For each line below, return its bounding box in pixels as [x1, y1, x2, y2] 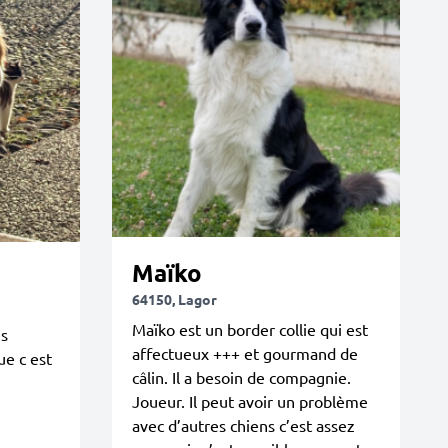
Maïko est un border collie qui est [132, 319, 368, 339]
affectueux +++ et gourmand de [132, 343, 358, 363]
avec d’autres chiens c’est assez [132, 415, 355, 435]
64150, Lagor [132, 290, 217, 308]
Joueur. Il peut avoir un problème [132, 391, 368, 411]
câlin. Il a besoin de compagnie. [132, 367, 351, 387]
